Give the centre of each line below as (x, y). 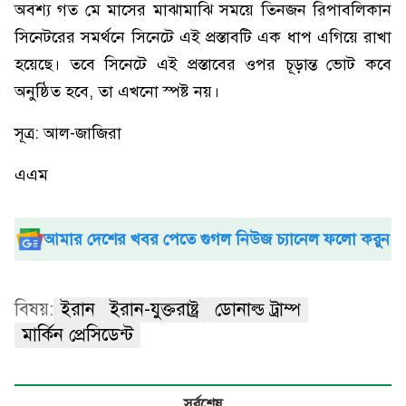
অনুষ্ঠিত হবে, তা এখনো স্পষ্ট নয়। (117, 92)
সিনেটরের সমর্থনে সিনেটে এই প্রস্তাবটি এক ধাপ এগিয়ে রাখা (203, 37)
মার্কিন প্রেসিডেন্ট (77, 335)
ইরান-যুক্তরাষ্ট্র (155, 309)
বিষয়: (34, 309)
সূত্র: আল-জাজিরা (68, 133)
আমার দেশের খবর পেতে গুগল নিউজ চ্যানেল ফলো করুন (217, 239)
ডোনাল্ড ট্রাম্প (258, 309)
